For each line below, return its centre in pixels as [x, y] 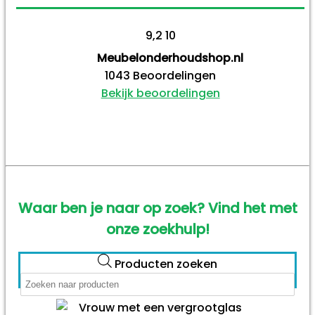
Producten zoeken [166, 264]
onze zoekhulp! [157, 230]
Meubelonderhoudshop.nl [171, 58]
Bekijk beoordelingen [160, 93]
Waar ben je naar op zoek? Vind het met [157, 208]
